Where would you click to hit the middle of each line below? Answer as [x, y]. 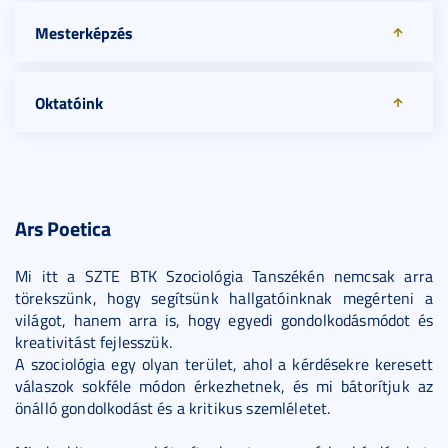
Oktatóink [69, 102]
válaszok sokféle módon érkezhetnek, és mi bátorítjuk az [224, 386]
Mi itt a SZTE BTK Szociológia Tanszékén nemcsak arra [224, 276]
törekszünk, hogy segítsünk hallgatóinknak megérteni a [224, 298]
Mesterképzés [84, 32]
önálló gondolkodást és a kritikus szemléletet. [173, 408]
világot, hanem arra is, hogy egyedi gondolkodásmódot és [224, 320]
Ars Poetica [63, 228]
